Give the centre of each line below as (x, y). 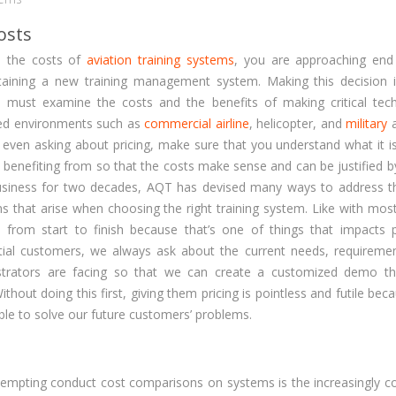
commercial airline (197, 123)
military (367, 123)
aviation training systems (160, 60)
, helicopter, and (297, 123)
